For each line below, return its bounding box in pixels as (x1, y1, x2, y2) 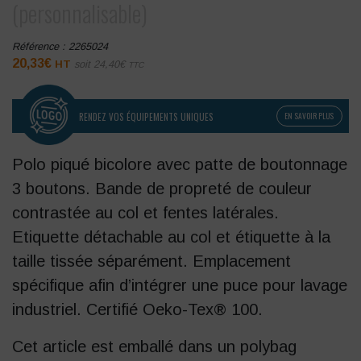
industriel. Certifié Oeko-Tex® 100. (12, 300, 263, 318)
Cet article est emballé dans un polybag (12, 337, 297, 355)
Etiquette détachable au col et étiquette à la (12, 227, 330, 246)
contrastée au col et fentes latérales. (12, 203, 279, 222)
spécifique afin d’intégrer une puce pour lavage (12, 276, 347, 294)
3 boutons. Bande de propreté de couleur (12, 179, 312, 197)
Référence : (12, 40, 68, 53)
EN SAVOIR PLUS (284, 110, 334, 122)
